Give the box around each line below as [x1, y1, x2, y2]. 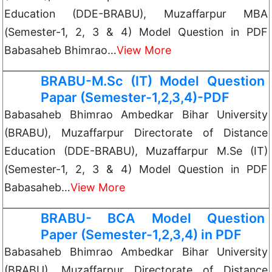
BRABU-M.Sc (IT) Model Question [41, 73, 265, 89]
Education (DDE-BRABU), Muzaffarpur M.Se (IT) [4, 144, 268, 157]
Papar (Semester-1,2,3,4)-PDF [41, 89, 229, 105]
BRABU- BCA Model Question [41, 210, 265, 226]
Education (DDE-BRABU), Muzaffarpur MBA [4, 7, 268, 20]
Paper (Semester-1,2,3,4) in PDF [41, 226, 242, 242]
